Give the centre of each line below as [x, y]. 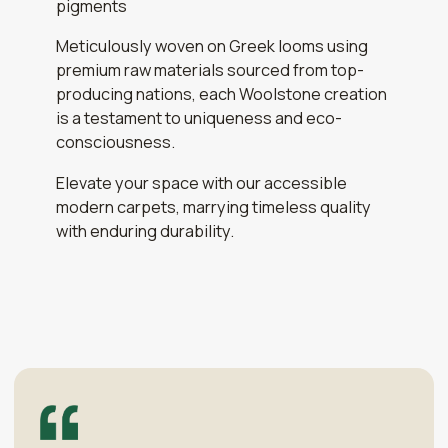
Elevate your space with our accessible [202, 182]
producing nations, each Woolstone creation [222, 94]
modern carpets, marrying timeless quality [214, 206]
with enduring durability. [145, 230]
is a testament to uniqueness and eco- [199, 118]
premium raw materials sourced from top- [210, 70]
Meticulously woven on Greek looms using [212, 46]
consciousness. [116, 142]
